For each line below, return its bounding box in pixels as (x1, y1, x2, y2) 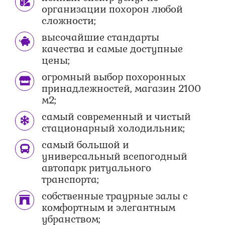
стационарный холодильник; (42, 122, 185, 135)
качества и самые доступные (42, 43, 183, 56)
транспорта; (42, 173, 99, 186)
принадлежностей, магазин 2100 (42, 82, 201, 95)
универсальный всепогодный (42, 150, 188, 163)
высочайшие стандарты (42, 31, 160, 44)
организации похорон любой (42, 3, 183, 16)
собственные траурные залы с (42, 190, 188, 203)
